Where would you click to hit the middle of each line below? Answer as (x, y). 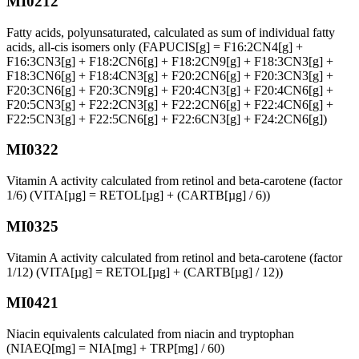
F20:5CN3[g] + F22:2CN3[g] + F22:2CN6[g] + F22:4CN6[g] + (170, 104)
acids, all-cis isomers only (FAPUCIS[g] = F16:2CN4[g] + (155, 46)
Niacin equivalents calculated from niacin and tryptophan (150, 333)
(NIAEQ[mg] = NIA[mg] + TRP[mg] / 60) (115, 348)
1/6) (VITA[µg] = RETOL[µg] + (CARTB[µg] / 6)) (138, 196)
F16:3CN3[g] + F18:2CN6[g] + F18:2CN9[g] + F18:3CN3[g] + (170, 61)
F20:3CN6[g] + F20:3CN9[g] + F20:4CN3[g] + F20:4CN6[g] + (170, 90)
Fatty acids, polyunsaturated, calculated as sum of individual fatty (171, 32)
